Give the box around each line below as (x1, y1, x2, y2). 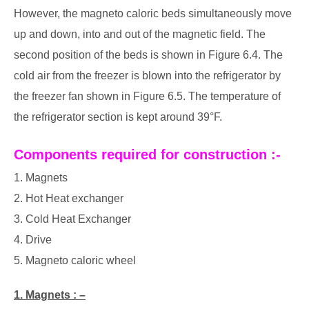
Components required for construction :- (14, 146, 281, 162)
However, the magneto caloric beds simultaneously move (14, 7, 292, 19)
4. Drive (14, 233, 52, 246)
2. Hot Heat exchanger (14, 192, 123, 204)
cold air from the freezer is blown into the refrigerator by (14, 69, 281, 81)
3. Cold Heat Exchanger (14, 212, 131, 225)
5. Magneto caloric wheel (14, 254, 136, 266)
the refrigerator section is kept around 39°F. (14, 110, 222, 123)
